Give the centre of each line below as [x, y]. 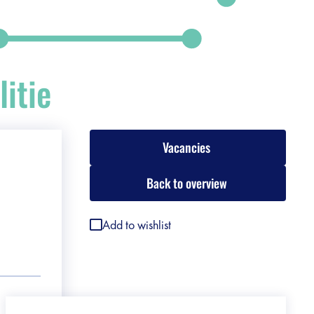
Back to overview [186, 183]
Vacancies [186, 147]
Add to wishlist [137, 225]
